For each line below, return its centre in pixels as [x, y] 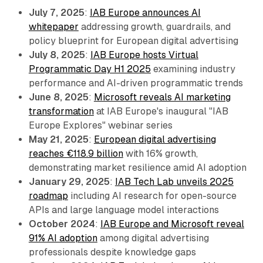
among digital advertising [153, 238]
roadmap [48, 196]
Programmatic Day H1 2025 [90, 69]
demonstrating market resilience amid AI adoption [137, 168]
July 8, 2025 [57, 55]
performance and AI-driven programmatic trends [136, 83]
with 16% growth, [160, 154]
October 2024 [62, 224]
